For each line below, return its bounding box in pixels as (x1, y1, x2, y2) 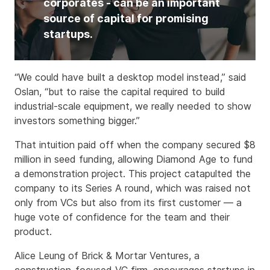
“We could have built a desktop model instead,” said (14, 71, 246, 84)
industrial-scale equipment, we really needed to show (14, 100, 251, 113)
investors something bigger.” (14, 115, 140, 127)
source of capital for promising (43, 12, 209, 25)
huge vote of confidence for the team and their (14, 211, 230, 224)
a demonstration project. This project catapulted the (14, 168, 251, 180)
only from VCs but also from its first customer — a (14, 196, 242, 209)
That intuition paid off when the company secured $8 (14, 139, 256, 151)
